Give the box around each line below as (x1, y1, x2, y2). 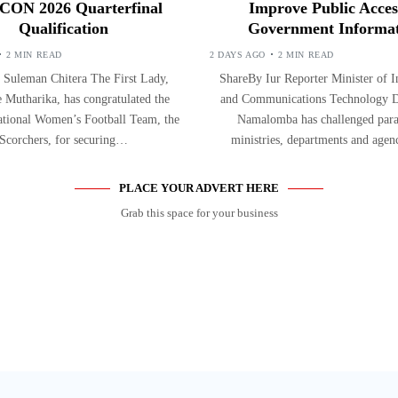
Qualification (18, 19, 108, 37)
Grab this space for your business (120, 205, 278, 219)
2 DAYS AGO (210, 49, 266, 60)
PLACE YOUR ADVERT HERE (119, 180, 279, 195)
